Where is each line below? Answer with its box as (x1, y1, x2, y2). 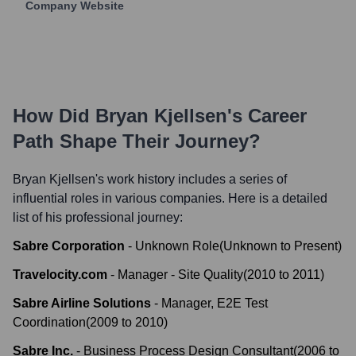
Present (294, 239, 338, 253)
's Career (227, 105, 307, 126)
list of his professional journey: (13, 211, 183, 224)
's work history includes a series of (95, 172, 287, 186)
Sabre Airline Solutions (13, 296, 151, 310)
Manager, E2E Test (161, 296, 268, 310)
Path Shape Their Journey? (13, 130, 261, 152)
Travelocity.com (13, 268, 107, 281)
